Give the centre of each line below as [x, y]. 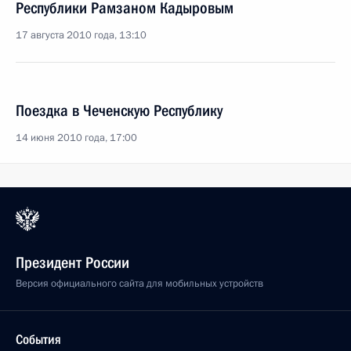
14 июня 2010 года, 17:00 [76, 138]
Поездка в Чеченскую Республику [119, 110]
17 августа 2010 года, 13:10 [81, 35]
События [38, 339]
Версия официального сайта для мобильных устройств [139, 284]
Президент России [72, 262]
